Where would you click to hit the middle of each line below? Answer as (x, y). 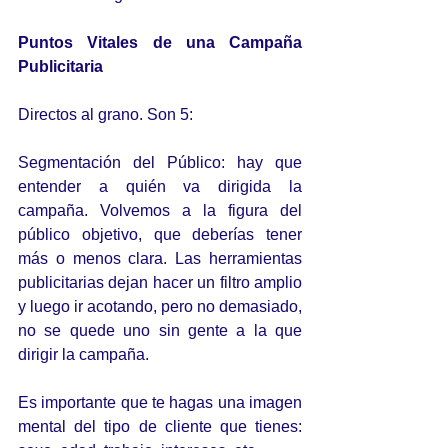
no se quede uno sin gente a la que (160, 330)
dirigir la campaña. (83, 354)
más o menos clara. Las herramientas (160, 258)
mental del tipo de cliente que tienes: (160, 426)
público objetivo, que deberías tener (160, 234)
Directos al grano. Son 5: (105, 114)
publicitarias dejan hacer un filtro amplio (160, 282)
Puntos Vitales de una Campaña (160, 42)
